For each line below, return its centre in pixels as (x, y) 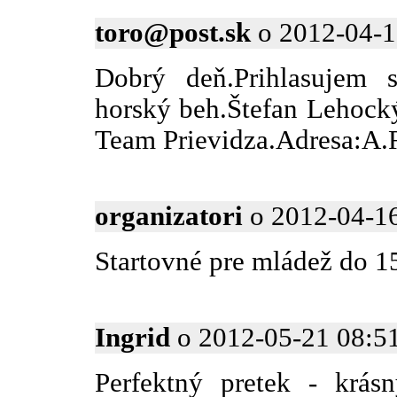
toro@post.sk (173, 33)
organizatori (169, 217)
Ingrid (132, 338)
